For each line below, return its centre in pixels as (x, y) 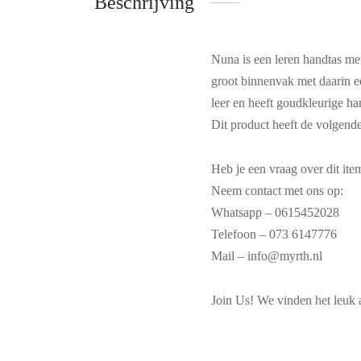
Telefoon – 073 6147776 (274, 234)
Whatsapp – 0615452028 (275, 212)
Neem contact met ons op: (277, 190)
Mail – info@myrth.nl (267, 255)
